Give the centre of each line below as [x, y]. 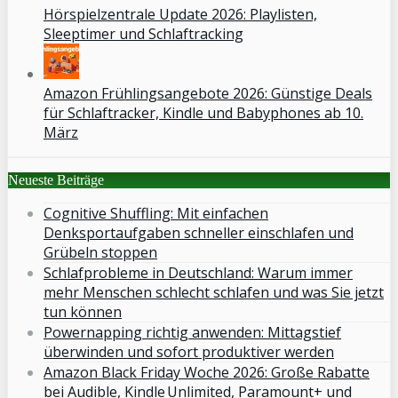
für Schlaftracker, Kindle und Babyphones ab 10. [203, 112]
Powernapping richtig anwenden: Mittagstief [192, 332]
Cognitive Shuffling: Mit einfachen [156, 213]
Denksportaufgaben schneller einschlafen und [199, 232]
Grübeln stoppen [100, 252]
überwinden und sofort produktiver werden [189, 351]
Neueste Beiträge [56, 179]
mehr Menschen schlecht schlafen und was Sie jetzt [214, 292]
